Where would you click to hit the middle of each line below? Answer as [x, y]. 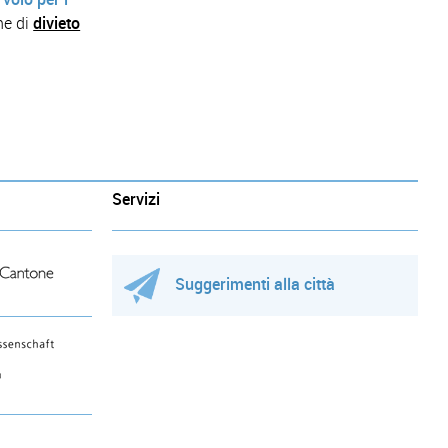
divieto [57, 23]
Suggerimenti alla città [254, 284]
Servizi [135, 199]
